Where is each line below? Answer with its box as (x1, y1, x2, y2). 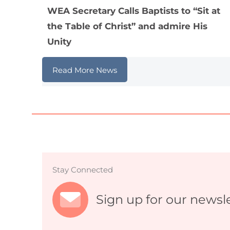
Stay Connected (52, 164, 113, 175)
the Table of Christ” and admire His (47, 21, 207, 32)
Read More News (52, 65, 117, 75)
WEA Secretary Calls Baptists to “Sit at (47, 6, 220, 16)
